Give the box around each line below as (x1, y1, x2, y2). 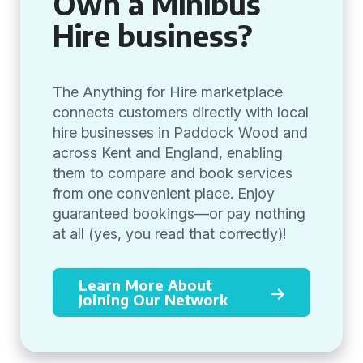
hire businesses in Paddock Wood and (53, 124, 308, 141)
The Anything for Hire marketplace (53, 83, 283, 100)
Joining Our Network (79, 290, 228, 309)
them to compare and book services (53, 164, 293, 181)
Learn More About (79, 275, 212, 294)
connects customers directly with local (53, 104, 309, 121)
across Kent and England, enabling (53, 144, 283, 161)
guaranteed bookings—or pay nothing (53, 205, 305, 222)
